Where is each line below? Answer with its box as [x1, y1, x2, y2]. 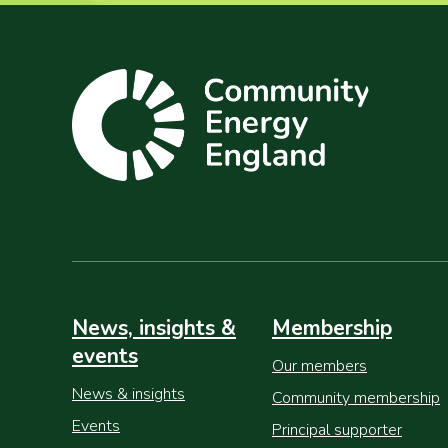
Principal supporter [272, 419, 402, 441]
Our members [272, 355, 367, 377]
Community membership [272, 387, 440, 409]
